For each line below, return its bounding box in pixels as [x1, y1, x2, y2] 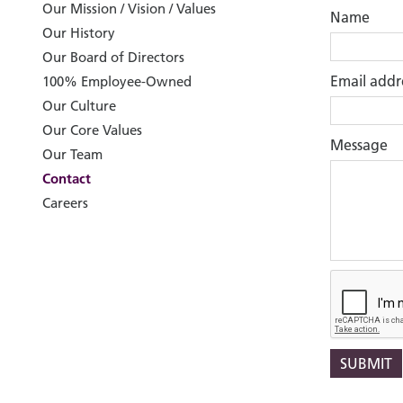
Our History [42, 24, 115, 42]
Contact [42, 170, 91, 188]
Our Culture [42, 97, 116, 115]
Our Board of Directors [42, 49, 184, 67]
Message [330, 136, 388, 155]
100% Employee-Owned [42, 73, 192, 91]
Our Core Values [42, 121, 142, 139]
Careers [42, 194, 88, 212]
